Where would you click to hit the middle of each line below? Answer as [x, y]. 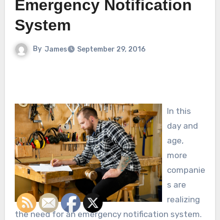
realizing [183, 200]
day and [182, 126]
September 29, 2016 [111, 50]
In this [179, 111]
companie [186, 170]
